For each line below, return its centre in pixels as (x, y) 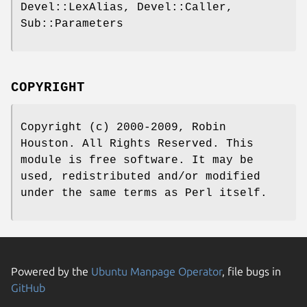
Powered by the (51, 271)
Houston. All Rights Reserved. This (137, 144)
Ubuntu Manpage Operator (157, 271)
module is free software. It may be (137, 160)
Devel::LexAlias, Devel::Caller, (127, 8)
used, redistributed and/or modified (140, 176)
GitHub (28, 287)
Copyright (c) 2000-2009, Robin (123, 127)
